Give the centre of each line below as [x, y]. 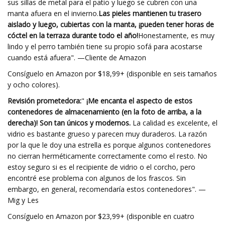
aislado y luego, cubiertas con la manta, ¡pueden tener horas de [111, 24]
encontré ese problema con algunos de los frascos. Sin [97, 178]
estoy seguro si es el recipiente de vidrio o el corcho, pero [101, 167]
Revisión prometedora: [44, 101]
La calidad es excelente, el [174, 123]
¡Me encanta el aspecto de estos [138, 101]
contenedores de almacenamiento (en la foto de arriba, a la [104, 112]
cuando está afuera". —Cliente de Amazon [77, 58]
